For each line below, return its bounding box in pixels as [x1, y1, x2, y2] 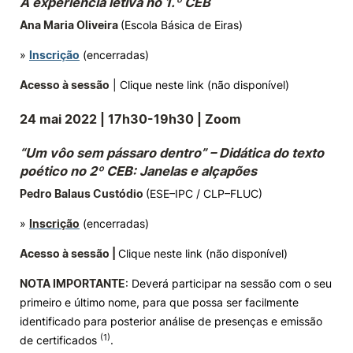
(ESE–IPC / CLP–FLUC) [146, 187, 262, 200]
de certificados [20, 333, 100, 347]
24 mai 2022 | [20, 111, 105, 127]
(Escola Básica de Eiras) [121, 18, 243, 32]
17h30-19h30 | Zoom [105, 111, 241, 127]
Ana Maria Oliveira [20, 18, 121, 32]
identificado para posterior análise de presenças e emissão [20, 314, 322, 328]
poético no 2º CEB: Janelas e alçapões [20, 163, 257, 179]
